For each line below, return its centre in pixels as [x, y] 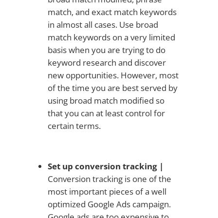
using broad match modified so [106, 100]
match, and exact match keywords [112, 12]
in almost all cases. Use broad [103, 24]
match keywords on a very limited [111, 37]
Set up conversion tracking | [105, 166]
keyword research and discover [107, 62]
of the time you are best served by [112, 88]
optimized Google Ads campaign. [109, 204]
